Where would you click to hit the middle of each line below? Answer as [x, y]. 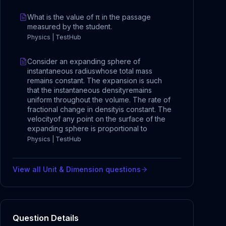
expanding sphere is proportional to [87, 128]
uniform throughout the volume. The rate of [99, 100]
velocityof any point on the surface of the [96, 119]
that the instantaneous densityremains [90, 90]
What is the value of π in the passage [89, 17]
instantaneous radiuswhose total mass [90, 71]
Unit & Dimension [73, 169]
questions [122, 169]
